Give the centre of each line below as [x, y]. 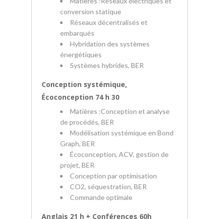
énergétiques [81, 55]
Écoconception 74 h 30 [80, 97]
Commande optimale [101, 197]
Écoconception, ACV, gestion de [119, 154]
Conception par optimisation [113, 176]
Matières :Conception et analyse [120, 111]
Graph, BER [77, 143]
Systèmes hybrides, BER [107, 65]
